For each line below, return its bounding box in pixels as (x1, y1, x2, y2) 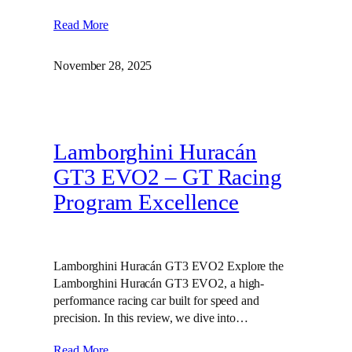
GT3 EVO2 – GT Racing (53, 165, 282, 190)
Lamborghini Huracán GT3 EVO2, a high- (53, 276, 265, 291)
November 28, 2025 (53, 57, 152, 73)
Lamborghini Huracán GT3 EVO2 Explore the (53, 258, 284, 273)
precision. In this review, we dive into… (53, 310, 248, 325)
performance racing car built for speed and (53, 293, 259, 308)
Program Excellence (53, 190, 240, 215)
